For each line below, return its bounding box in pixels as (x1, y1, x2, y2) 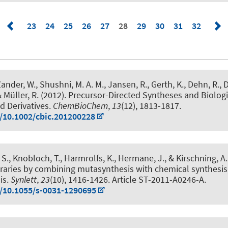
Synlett (11, 173, 37, 185)
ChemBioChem (53, 99, 108, 111)
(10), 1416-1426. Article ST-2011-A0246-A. (50, 173, 206, 185)
